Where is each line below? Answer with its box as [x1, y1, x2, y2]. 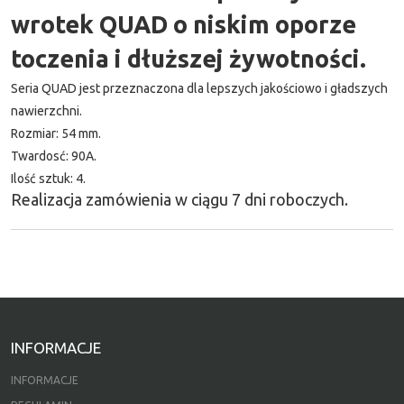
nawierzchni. [11, 104, 82, 118]
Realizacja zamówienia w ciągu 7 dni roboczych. [11, 190, 348, 208]
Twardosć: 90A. [11, 149, 96, 163]
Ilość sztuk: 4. [11, 171, 86, 186]
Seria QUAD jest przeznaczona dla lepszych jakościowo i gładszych [11, 81, 388, 96]
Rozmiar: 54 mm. [11, 126, 101, 141]
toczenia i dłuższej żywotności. [11, 45, 366, 72]
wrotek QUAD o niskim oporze [11, 11, 356, 38]
